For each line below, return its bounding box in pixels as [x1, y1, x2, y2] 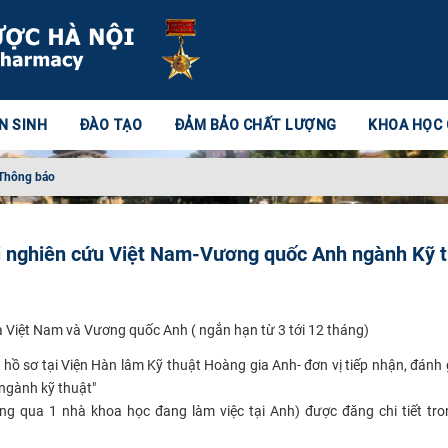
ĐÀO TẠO [78, 116, 143, 134]
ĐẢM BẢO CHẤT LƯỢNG [173, 116, 337, 134]
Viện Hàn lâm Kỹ [61, 356, 164, 373]
